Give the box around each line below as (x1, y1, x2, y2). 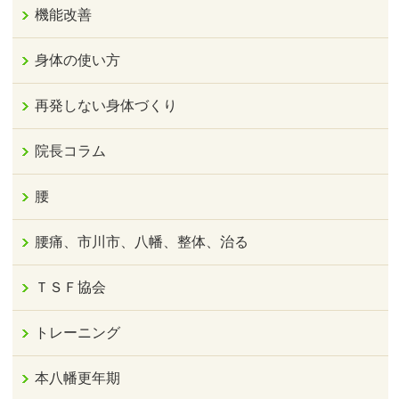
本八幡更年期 (35, 370, 121, 387)
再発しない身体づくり (35, 98, 178, 114)
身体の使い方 (35, 53, 121, 69)
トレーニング (35, 325, 121, 341)
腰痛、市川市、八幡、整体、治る (35, 234, 249, 250)
